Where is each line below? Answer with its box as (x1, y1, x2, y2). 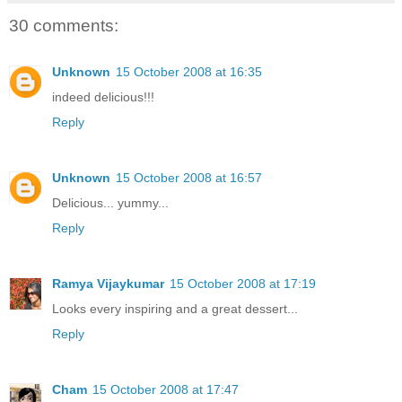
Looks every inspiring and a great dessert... (52, 301, 298, 317)
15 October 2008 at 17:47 (92, 382, 239, 398)
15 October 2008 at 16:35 (116, 65, 262, 80)
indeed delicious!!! (52, 90, 154, 105)
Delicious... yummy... (52, 196, 169, 211)
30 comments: (9, 15, 118, 35)
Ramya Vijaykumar (52, 276, 164, 292)
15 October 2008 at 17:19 (170, 276, 316, 292)
